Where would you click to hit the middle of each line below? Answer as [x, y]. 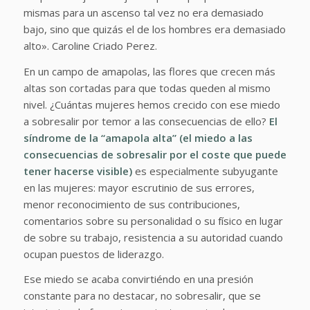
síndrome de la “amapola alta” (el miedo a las [138, 137]
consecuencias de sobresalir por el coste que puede [155, 154]
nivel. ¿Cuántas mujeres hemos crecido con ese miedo [152, 104]
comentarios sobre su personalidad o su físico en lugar [153, 220]
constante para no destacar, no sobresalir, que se [142, 296]
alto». [37, 45]
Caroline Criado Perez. [104, 45]
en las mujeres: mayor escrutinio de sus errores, [139, 187]
